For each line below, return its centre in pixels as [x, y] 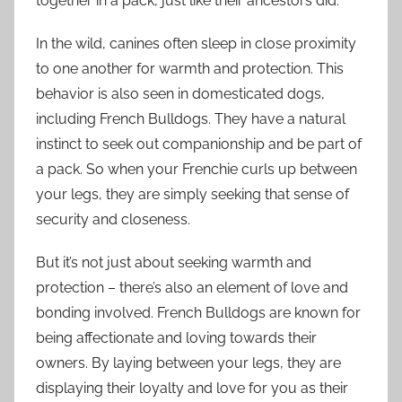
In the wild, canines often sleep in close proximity [196, 44]
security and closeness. [113, 220]
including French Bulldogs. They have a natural [191, 119]
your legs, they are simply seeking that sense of [192, 195]
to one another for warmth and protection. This [190, 69]
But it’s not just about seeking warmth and [174, 263]
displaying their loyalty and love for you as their [192, 389]
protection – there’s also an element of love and [192, 288]
